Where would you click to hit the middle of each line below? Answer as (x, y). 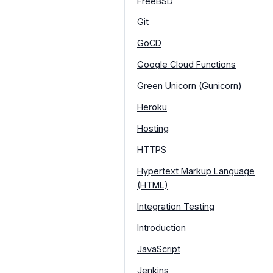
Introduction (161, 228)
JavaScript (159, 249)
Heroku (152, 107)
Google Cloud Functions (186, 65)
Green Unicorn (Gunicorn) (190, 86)
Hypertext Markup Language (196, 171)
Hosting (153, 129)
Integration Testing (176, 207)
